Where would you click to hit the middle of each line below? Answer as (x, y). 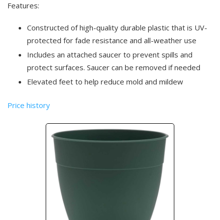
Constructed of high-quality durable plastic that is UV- (117, 27)
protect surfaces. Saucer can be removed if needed (114, 67)
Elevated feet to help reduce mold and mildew (105, 82)
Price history (29, 105)
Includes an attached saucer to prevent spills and (110, 55)
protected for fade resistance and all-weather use (112, 40)
